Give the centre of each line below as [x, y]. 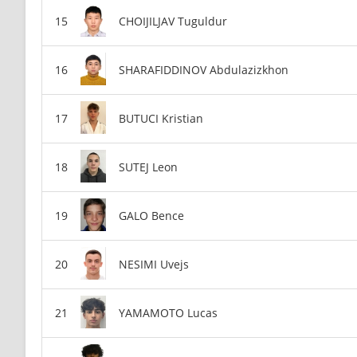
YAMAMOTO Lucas [168, 313]
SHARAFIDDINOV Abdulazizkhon [204, 70]
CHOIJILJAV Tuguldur [173, 22]
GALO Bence [151, 216]
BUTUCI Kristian [161, 119]
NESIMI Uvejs [154, 265]
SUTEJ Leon [148, 167]
